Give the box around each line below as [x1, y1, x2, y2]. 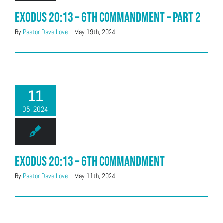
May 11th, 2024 [74, 171, 115, 180]
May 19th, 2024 [74, 27, 115, 36]
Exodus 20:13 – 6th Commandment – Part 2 [15, 10, 201, 26]
